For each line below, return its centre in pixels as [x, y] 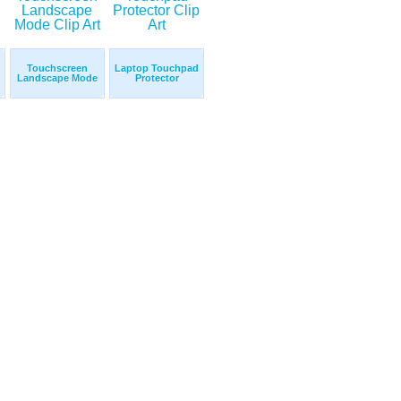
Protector [157, 78]
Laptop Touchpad [157, 68]
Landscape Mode [57, 78]
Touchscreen [57, 68]
